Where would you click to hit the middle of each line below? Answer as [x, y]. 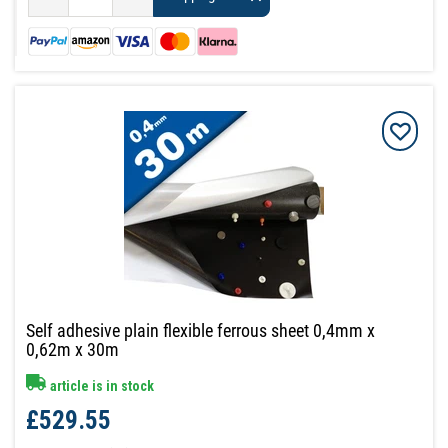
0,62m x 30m [73, 349]
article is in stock [101, 385]
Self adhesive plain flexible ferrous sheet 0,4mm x [201, 330]
